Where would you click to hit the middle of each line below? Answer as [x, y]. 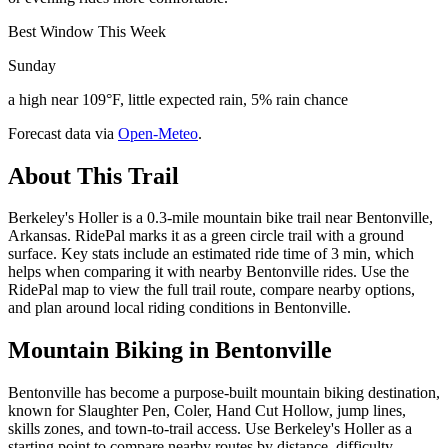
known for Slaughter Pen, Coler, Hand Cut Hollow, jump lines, [207, 411]
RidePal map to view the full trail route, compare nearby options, [211, 290]
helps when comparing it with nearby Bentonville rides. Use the [208, 272]
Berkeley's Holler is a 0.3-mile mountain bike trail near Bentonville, [220, 218]
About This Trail [93, 175]
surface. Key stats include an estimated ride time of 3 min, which [211, 254]
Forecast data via [61, 133]
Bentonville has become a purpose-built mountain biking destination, [224, 393]
